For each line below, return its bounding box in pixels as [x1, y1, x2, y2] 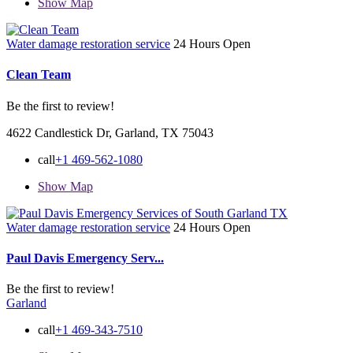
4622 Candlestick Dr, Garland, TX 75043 [6, 125, 214, 139]
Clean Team [6, 68, 71, 82]
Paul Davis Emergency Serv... [6, 251, 164, 265]
